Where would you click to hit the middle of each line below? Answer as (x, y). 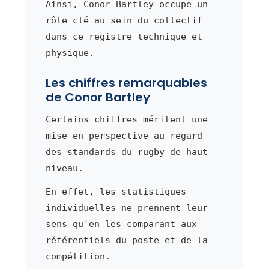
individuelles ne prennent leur (126, 208)
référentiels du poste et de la (126, 240)
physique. (70, 53)
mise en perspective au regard (124, 136)
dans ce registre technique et (124, 37)
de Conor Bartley (98, 98)
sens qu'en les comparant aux (121, 224)
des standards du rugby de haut (126, 152)
